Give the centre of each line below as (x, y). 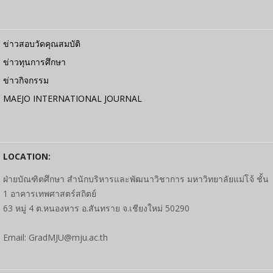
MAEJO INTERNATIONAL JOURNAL (73, 98)
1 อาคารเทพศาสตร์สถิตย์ (50, 193)
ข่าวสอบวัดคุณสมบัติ (42, 44)
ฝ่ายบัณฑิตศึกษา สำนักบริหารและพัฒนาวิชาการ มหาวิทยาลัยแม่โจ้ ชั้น (136, 179)
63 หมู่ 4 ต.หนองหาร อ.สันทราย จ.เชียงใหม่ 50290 (96, 208)
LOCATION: (27, 156)
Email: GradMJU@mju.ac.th (55, 237)
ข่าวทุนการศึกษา (34, 62)
